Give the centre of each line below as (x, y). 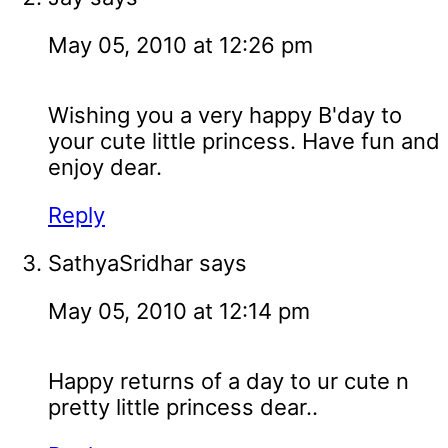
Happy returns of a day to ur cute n (228, 381)
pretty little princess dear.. (183, 407)
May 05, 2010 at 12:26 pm (180, 45)
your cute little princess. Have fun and (244, 141)
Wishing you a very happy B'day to (225, 115)
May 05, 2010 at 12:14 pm (179, 311)
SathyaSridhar (120, 263)
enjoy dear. (105, 167)
